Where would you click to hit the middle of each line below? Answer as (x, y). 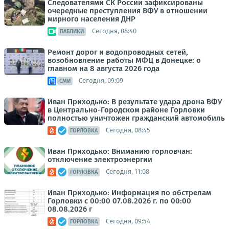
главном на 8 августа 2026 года (104, 68)
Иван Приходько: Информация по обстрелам (129, 192)
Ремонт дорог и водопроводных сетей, (118, 52)
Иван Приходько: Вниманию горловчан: (120, 151)
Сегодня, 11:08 (128, 172)
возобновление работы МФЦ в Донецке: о (124, 60)
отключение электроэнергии (100, 159)
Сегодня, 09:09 (101, 81)
